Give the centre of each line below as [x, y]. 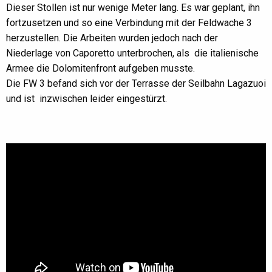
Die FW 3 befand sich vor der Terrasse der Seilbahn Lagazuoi [136, 83]
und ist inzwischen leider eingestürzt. [87, 98]
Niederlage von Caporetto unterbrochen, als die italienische [132, 53]
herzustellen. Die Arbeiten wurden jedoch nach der [112, 38]
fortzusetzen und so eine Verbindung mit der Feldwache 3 [129, 22]
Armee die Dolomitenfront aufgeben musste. [100, 68]
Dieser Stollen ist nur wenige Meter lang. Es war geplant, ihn [133, 7]
